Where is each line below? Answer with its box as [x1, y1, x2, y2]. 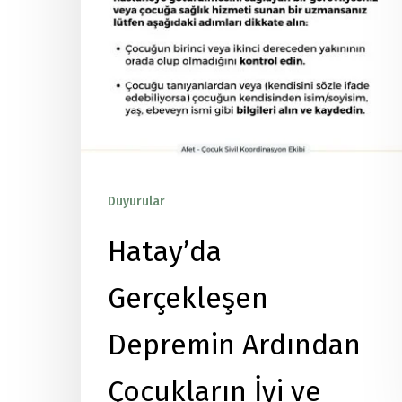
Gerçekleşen [108, 281, 268, 315]
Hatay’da [108, 234, 222, 268]
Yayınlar [174, 194, 221, 209]
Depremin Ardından [108, 328, 361, 362]
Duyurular [108, 194, 165, 209]
